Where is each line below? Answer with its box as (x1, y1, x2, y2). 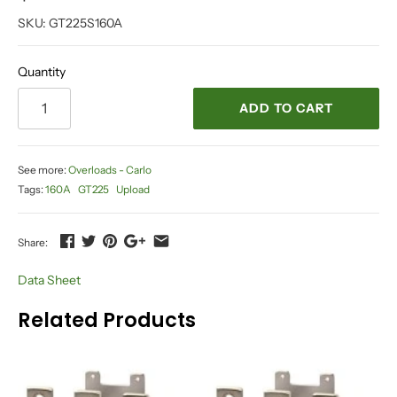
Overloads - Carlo (68, 162, 152, 176)
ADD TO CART (239, 100, 333, 117)
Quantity (18, 64, 66, 81)
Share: (18, 235, 48, 249)
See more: (18, 162, 68, 176)
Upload (115, 182, 150, 196)
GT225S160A (49, 14, 122, 31)
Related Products (18, 305, 196, 334)
